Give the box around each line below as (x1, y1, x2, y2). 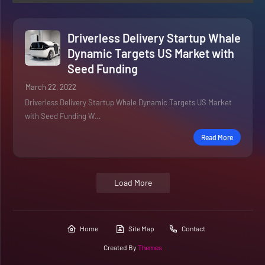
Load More (114, 177, 152, 188)
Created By (104, 243, 138, 251)
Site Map (128, 224, 154, 232)
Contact (181, 224, 205, 232)
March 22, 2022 (25, 82, 76, 92)
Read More (201, 133, 233, 141)
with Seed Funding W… (25, 111, 101, 121)
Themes (138, 243, 162, 251)
